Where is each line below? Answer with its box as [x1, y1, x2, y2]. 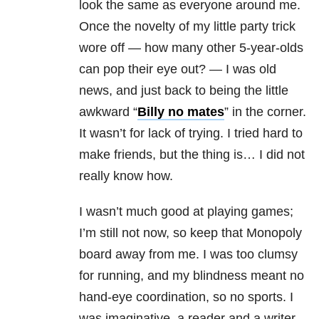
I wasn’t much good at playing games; [79, 204, 293, 219]
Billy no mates [137, 105, 224, 120]
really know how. [79, 169, 173, 184]
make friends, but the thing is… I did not [79, 147, 305, 162]
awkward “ [79, 105, 137, 120]
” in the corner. [224, 105, 306, 120]
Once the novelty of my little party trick [79, 19, 296, 34]
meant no [247, 268, 304, 283]
